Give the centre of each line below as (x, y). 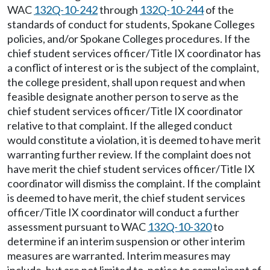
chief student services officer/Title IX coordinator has (134, 53)
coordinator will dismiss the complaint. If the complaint (134, 183)
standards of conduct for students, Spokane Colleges (131, 24)
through (119, 10)
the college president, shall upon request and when (126, 82)
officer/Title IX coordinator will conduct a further (123, 212)
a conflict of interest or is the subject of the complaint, (133, 67)
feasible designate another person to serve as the (123, 96)
